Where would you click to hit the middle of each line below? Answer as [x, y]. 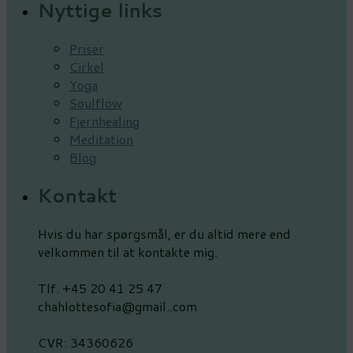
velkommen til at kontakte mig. [128, 252]
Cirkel [87, 67]
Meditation [101, 139]
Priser [87, 49]
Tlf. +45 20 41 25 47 [100, 288]
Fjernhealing [104, 121]
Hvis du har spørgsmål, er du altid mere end [164, 234]
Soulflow [96, 103]
